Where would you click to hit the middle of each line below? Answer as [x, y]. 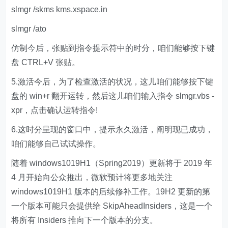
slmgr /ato [29, 28]
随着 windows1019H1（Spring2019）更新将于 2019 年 [112, 163]
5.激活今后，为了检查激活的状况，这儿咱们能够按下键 [112, 81]
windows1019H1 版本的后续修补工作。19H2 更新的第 [111, 191]
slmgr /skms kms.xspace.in [60, 9]
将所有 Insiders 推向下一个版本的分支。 [85, 220]
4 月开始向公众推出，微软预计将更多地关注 [92, 177]
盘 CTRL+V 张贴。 [46, 62]
